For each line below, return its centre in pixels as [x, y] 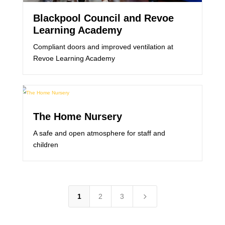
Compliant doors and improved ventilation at [103, 47]
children [45, 145]
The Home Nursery [77, 117]
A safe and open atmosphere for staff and [99, 133]
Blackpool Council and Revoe [103, 18]
